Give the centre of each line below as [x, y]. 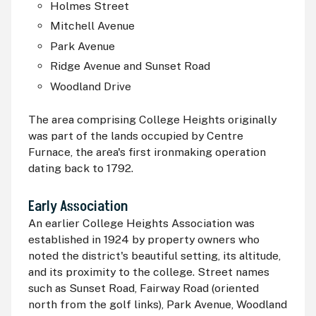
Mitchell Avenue [93, 26]
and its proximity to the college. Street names [148, 272]
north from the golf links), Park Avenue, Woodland [157, 304]
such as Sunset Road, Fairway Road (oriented [143, 288]
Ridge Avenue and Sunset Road [130, 66]
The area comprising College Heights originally [152, 119]
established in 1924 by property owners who [144, 239]
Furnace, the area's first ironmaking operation [147, 152]
